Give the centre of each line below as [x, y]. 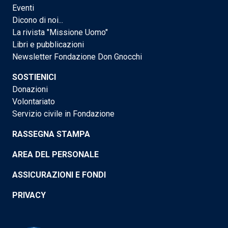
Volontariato [34, 102]
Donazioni [30, 90]
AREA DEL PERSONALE [55, 155]
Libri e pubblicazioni [48, 45]
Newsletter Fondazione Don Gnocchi [77, 57]
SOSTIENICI [34, 77]
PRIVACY [29, 195]
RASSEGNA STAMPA [51, 134]
